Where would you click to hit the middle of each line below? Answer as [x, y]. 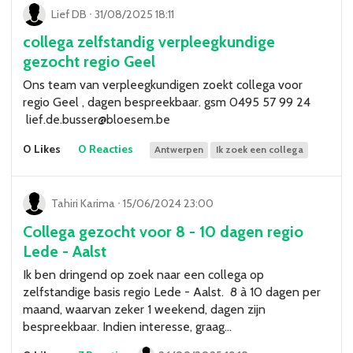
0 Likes [42, 149]
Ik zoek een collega [259, 150]
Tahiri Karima [84, 204]
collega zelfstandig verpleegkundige [149, 42]
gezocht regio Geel [89, 62]
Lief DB [70, 15]
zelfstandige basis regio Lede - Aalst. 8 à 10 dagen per [172, 292]
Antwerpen [179, 150]
